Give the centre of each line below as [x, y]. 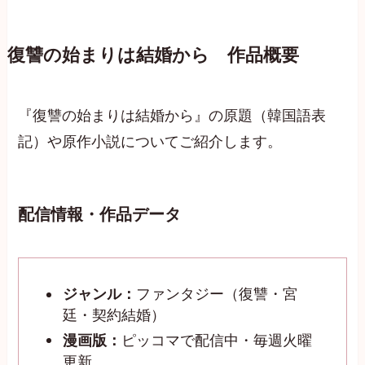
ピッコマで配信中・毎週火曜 [217, 340]
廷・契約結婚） [114, 316]
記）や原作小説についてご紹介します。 [150, 142]
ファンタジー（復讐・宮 [217, 295]
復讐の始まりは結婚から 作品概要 [153, 56]
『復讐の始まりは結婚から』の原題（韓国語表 [172, 116]
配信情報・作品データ [100, 214]
